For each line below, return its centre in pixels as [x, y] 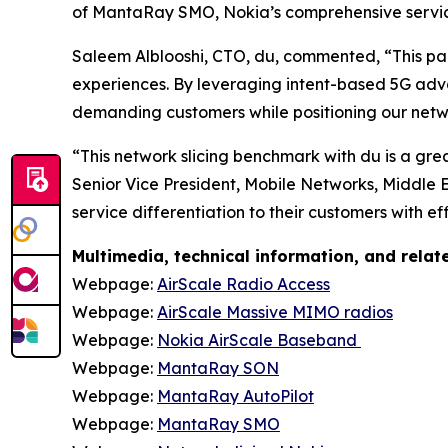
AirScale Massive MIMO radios [275, 312]
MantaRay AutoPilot [235, 396]
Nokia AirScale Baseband [259, 340]
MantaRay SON [218, 368]
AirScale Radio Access [243, 284]
